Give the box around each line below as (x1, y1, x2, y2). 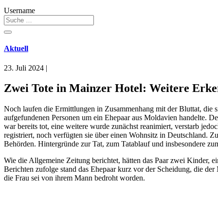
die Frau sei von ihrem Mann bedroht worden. (4, 174, 145, 182)
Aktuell (4, 44, 28, 53)
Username (4, 6, 35, 15)
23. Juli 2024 (4, 63, 44, 72)
